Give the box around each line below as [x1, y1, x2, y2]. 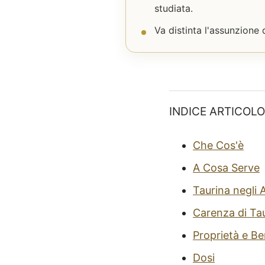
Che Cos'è [193, 139, 244, 151]
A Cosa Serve [193, 161, 260, 174]
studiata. [154, 2, 193, 14]
